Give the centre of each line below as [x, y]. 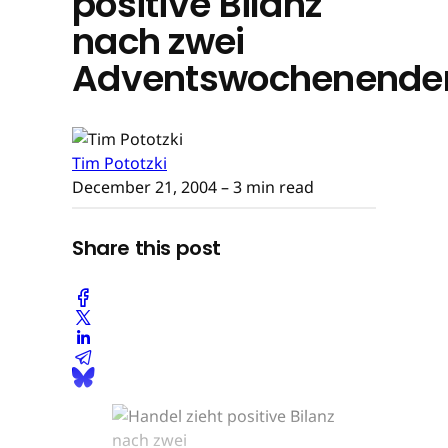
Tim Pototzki [119, 162]
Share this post [146, 248]
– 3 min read [265, 186]
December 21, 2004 [144, 186]
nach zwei [158, 41]
